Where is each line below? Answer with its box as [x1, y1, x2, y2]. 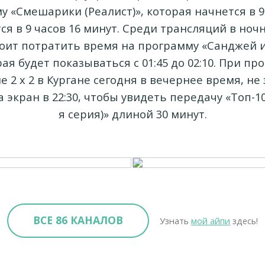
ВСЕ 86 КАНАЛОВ [33, 213, 123, 228]
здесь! [230, 214, 258, 227]
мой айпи [191, 214, 231, 227]
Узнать [160, 214, 192, 227]
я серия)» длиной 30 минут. [58, 106, 207, 122]
